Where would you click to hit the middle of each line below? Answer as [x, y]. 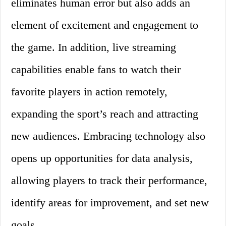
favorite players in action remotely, [90, 92]
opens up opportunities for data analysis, [102, 158]
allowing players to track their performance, [109, 181]
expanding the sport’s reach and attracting [105, 114]
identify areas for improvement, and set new [110, 203]
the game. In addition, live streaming [94, 47]
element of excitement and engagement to [105, 25]
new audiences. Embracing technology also [108, 136]
